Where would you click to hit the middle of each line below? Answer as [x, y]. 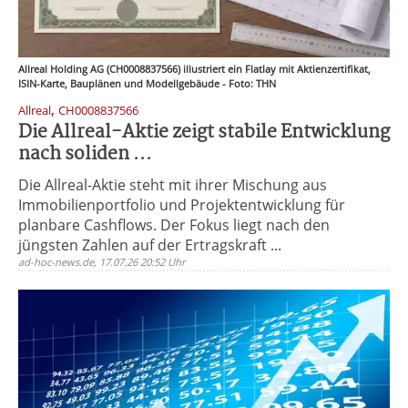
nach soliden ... [85, 154]
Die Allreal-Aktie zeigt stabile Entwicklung [204, 133]
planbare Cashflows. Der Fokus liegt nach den [174, 225]
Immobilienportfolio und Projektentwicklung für [182, 205]
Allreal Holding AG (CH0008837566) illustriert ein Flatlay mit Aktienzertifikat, [194, 69]
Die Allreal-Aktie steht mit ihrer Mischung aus [173, 185]
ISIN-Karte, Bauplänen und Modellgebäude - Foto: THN [147, 83]
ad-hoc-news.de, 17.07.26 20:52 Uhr [102, 262]
